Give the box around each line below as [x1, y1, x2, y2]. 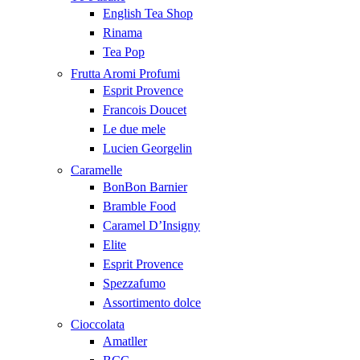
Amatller [103, 334, 147, 348]
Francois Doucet [103, 103, 186, 117]
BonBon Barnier [103, 180, 187, 194]
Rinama [103, 26, 142, 39]
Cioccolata [71, 317, 125, 331]
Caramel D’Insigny [103, 219, 200, 232]
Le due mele [103, 122, 166, 136]
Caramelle [71, 163, 122, 177]
